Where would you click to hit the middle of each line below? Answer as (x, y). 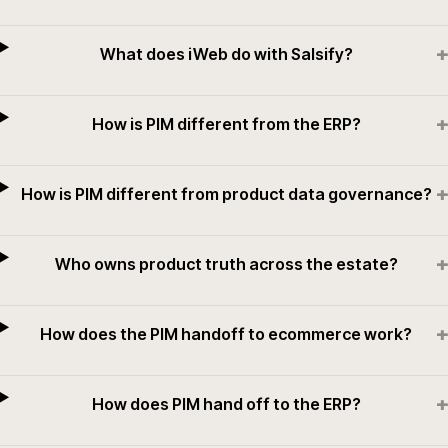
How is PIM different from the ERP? (226, 124)
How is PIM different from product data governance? (226, 194)
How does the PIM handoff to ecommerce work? (226, 334)
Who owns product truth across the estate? (226, 264)
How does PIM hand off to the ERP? (226, 404)
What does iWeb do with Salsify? (226, 54)
